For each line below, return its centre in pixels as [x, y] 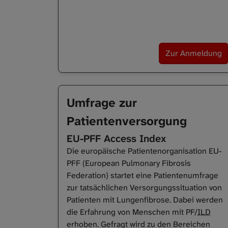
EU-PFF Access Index [116, 139]
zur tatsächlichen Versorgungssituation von [144, 188]
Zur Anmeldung [194, 53]
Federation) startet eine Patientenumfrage [142, 176]
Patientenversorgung [127, 121]
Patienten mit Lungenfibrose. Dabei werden [145, 200]
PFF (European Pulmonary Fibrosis [129, 163]
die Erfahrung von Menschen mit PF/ [132, 212]
